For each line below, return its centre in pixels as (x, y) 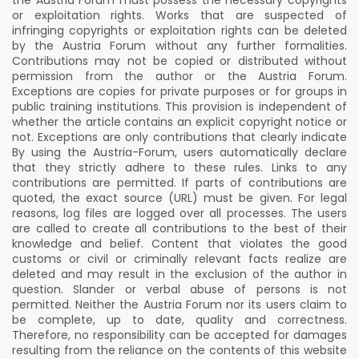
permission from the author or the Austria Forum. (179, 76)
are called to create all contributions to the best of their (179, 228)
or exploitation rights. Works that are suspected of (179, 15)
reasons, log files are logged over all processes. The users (179, 213)
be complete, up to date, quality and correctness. (179, 320)
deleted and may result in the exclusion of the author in (179, 274)
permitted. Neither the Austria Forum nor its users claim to (179, 305)
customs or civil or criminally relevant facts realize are (179, 259)
